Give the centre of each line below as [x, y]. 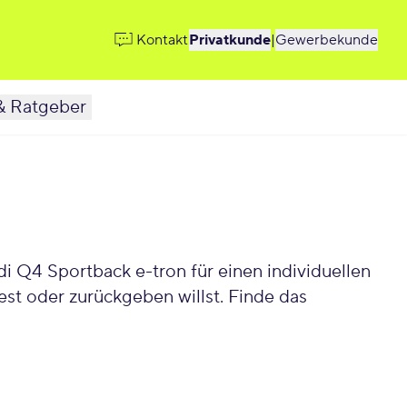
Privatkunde [230, 40]
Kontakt [162, 40]
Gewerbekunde [327, 40]
